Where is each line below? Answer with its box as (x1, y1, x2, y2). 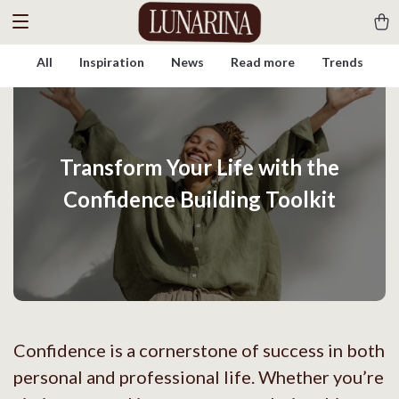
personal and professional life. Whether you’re (13, 366, 384, 387)
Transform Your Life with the (60, 153, 339, 180)
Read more (230, 53, 295, 69)
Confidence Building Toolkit (63, 185, 336, 212)
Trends (321, 53, 363, 69)
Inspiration (78, 53, 144, 69)
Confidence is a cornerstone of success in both (13, 339, 385, 361)
